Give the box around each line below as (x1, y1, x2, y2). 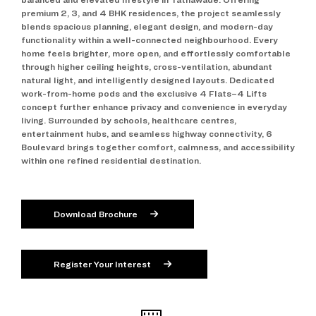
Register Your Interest (54, 259, 153, 270)
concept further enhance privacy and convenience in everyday (21, 102, 287, 113)
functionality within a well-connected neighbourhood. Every (21, 35, 278, 46)
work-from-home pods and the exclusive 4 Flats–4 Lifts (21, 88, 267, 99)
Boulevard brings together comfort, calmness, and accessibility (21, 142, 295, 153)
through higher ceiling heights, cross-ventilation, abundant (21, 61, 272, 73)
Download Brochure (54, 209, 140, 220)
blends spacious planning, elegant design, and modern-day (21, 21, 273, 32)
